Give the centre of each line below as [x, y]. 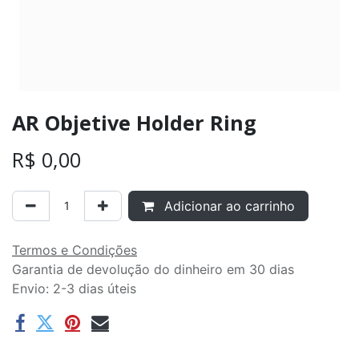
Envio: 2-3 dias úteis [74, 288]
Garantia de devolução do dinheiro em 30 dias [153, 269]
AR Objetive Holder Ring [134, 122]
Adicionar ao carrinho [228, 206]
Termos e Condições [75, 250]
